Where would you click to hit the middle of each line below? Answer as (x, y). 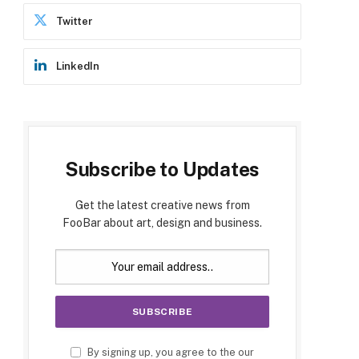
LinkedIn (78, 66)
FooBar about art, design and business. (162, 222)
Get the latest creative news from (162, 205)
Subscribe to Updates (162, 169)
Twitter (75, 21)
